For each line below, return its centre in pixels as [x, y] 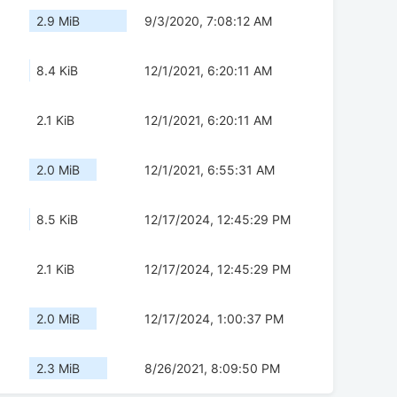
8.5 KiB [57, 220]
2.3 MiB [58, 369]
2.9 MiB [58, 21]
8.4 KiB [57, 71]
